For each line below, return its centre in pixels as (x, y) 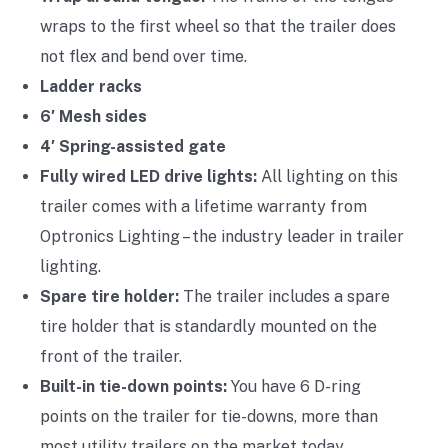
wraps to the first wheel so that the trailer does (218, 26)
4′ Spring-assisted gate (133, 146)
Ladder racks (91, 86)
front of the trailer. (111, 356)
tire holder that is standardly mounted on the (208, 326)
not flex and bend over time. (143, 56)
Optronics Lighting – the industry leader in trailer (222, 236)
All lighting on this (327, 176)
